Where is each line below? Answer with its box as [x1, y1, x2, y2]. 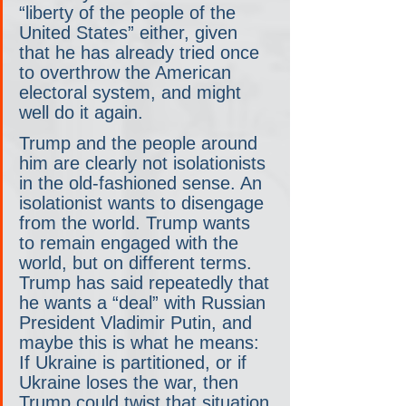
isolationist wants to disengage [19, 192, 269, 213]
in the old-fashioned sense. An [19, 172, 267, 193]
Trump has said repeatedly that [19, 272, 275, 293]
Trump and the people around [19, 132, 263, 153]
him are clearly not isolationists [19, 152, 271, 173]
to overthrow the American [19, 62, 237, 82]
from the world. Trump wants [19, 212, 256, 233]
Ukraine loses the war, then [19, 372, 244, 392]
